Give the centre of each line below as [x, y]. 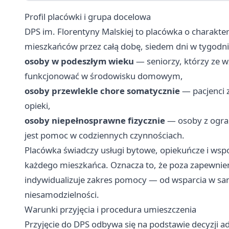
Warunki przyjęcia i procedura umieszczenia [110, 210]
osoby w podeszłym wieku [79, 61]
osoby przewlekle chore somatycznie [102, 91]
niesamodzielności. [62, 195]
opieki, [38, 106]
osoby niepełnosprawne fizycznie [95, 121]
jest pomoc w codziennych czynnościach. [105, 135]
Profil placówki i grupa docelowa [88, 17]
